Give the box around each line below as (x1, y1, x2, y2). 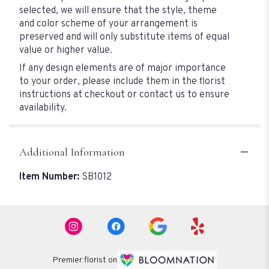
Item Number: (19, 171, 82, 183)
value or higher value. (19, 44, 112, 56)
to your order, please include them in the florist (19, 75, 225, 88)
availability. (19, 101, 67, 114)
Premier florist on (52, 255, 117, 266)
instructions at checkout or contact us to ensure (19, 88, 229, 101)
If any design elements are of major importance (19, 62, 226, 74)
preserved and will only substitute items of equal (19, 31, 229, 43)
